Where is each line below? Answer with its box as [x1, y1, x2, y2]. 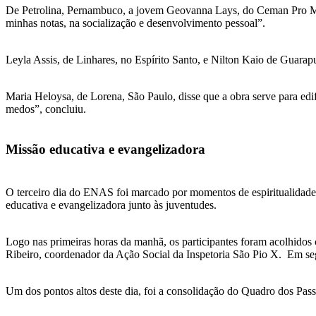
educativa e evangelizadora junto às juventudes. [6, 198, 217, 211]
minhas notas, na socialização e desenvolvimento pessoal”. [6, 17, 265, 30]
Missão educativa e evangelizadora [6, 141, 205, 157]
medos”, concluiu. [6, 103, 86, 116]
